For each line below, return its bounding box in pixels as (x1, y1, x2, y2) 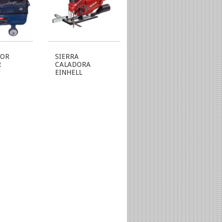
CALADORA (55, 60, 91, 68)
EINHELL (55, 68, 83, 76)
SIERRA (55, 52, 79, 60)
